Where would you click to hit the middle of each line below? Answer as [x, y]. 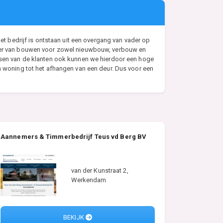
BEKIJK [74, 218]
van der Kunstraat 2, [100, 170]
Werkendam [89, 180]
